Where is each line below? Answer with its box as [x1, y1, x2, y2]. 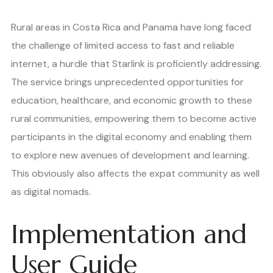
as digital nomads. [11, 185, 91, 199]
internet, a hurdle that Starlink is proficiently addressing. [11, 57, 261, 71]
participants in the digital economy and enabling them [11, 130, 252, 144]
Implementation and [11, 218, 247, 250]
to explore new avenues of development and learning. [11, 149, 249, 162]
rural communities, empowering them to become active [11, 112, 257, 126]
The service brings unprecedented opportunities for [11, 76, 244, 89]
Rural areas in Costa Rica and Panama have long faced [11, 21, 251, 34]
